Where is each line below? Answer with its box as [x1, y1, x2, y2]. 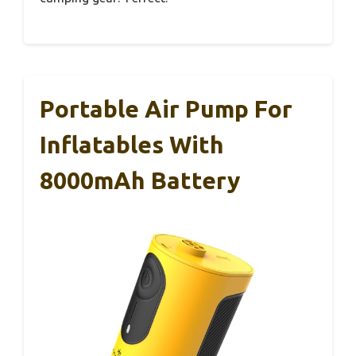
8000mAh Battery [40, 166, 240, 194]
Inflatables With [40, 130, 224, 158]
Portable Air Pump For [40, 95, 292, 122]
